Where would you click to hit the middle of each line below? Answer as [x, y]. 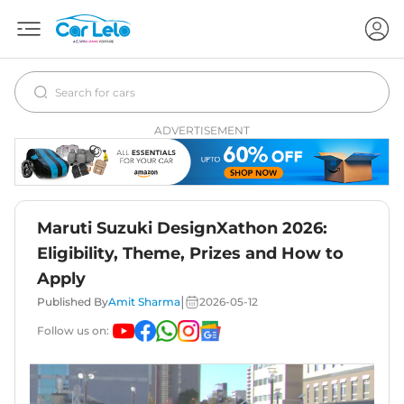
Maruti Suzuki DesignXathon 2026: [182, 229]
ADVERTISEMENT [202, 130]
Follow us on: [73, 331]
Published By [73, 302]
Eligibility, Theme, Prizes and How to [190, 254]
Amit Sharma [144, 302]
